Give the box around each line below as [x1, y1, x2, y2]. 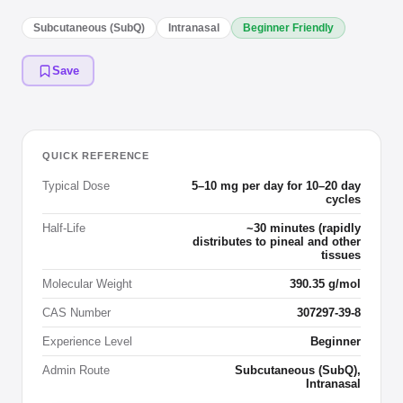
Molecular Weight [42, 277, 132, 291]
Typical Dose [42, 179, 110, 193]
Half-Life [42, 221, 85, 235]
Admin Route [42, 363, 110, 377]
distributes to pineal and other [193, 235, 361, 248]
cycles [326, 193, 361, 206]
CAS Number [42, 306, 111, 319]
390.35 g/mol [290, 277, 361, 291]
